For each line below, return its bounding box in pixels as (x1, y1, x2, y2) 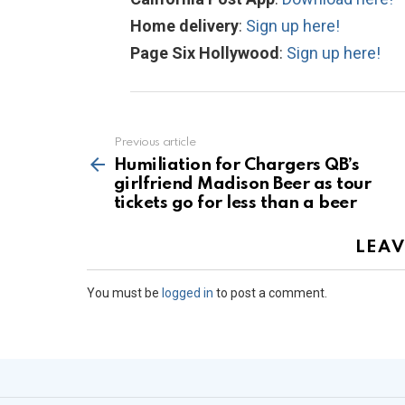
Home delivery (130, 15, 239, 35)
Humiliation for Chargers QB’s (114, 155, 360, 174)
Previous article (114, 136, 196, 148)
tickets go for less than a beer (114, 193, 357, 212)
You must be (87, 285, 162, 300)
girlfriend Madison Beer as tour (114, 174, 372, 193)
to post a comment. (213, 285, 327, 300)
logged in (162, 285, 213, 300)
